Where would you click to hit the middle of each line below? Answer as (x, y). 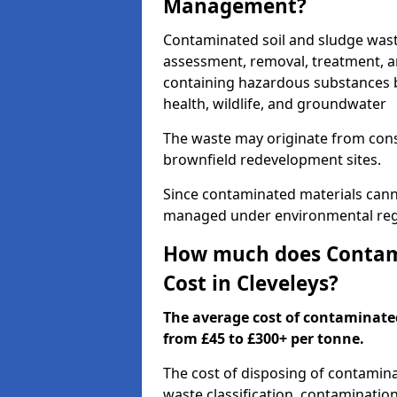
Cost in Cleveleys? (251, 283)
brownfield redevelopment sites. (272, 160)
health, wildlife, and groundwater (275, 104)
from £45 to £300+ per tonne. (264, 339)
